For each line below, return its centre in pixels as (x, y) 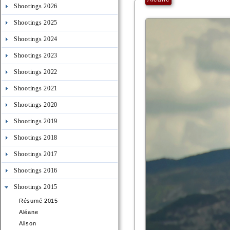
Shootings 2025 (36, 23)
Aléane (29, 212)
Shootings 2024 (36, 39)
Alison (28, 223)
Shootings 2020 (36, 105)
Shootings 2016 (36, 170)
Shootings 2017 (36, 154)
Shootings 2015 (36, 187)
